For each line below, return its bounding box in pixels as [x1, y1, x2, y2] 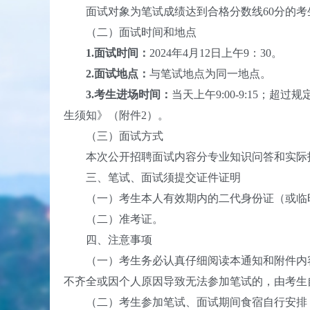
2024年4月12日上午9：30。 [149, 47, 282, 59]
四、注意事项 [64, 234, 152, 246]
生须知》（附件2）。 [64, 109, 169, 121]
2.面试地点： [64, 68, 149, 80]
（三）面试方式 [64, 130, 163, 142]
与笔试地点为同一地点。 [149, 68, 271, 80]
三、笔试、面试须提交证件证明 [64, 172, 241, 183]
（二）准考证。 [64, 213, 163, 225]
